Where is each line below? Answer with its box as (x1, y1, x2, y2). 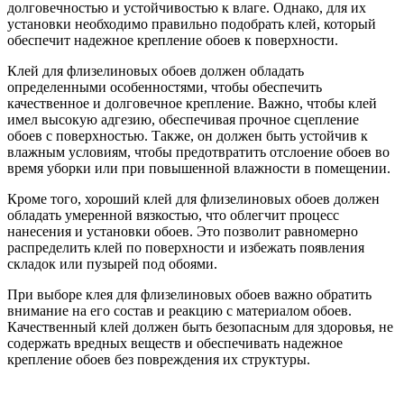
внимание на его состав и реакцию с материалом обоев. (7, 302, 352, 318)
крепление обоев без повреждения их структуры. (7, 351, 310, 367)
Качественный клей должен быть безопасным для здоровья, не (7, 318, 393, 335)
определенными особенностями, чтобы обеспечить (7, 78, 322, 95)
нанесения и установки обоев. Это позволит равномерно (7, 223, 358, 239)
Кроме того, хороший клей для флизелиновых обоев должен (7, 190, 380, 207)
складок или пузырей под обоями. (7, 255, 217, 271)
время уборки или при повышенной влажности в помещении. (7, 160, 390, 176)
